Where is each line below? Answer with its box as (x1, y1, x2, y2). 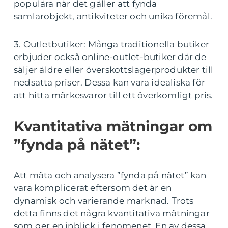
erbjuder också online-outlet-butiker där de (14, 51, 207, 62)
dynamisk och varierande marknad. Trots (14, 195, 194, 206)
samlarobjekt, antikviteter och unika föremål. (14, 11, 213, 21)
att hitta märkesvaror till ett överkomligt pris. (14, 90, 213, 100)
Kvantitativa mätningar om (14, 117, 212, 135)
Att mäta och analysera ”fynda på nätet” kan (14, 169, 207, 180)
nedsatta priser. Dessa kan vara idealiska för (14, 77, 206, 88)
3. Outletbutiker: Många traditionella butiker (14, 39, 210, 49)
